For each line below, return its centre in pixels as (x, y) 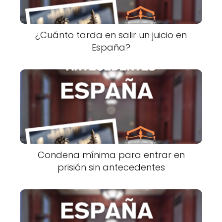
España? (111, 48)
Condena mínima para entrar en (111, 155)
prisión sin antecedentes (111, 167)
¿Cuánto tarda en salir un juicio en (111, 35)
